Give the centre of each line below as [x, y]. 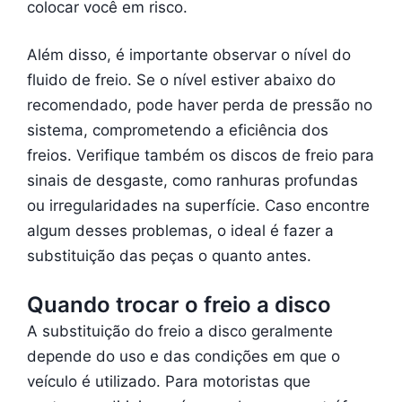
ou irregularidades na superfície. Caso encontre [198, 206]
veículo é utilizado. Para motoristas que [169, 382]
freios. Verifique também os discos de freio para [201, 156]
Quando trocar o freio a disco [179, 304]
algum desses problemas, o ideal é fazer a [180, 231]
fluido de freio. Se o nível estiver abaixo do [181, 80]
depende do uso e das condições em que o [184, 357]
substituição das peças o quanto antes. [169, 256]
